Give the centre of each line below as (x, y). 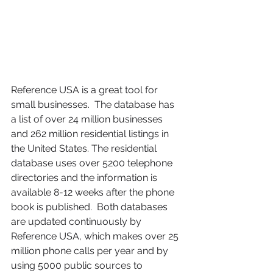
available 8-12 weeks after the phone (94, 192)
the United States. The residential (85, 148)
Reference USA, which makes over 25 (96, 236)
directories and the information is (85, 177)
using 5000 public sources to (78, 265)
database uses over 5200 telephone (93, 163)
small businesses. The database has (94, 104)
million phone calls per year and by (91, 250)
